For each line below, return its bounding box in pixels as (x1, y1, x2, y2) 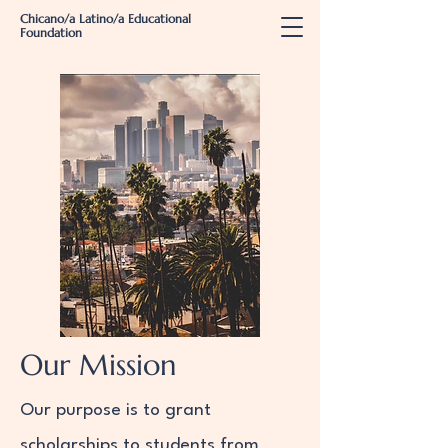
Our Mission (20, 347, 176, 383)
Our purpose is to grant (20, 402, 211, 419)
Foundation (20, 25, 82, 40)
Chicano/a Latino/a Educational (20, 11, 191, 26)
